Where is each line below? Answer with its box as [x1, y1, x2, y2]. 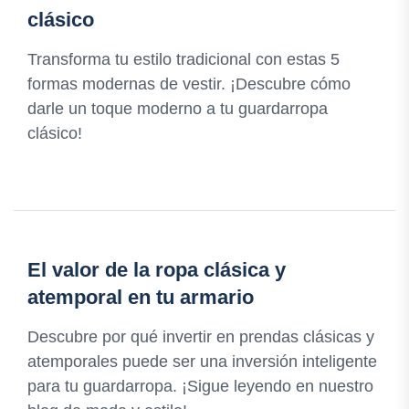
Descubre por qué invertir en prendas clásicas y [27, 328, 374, 347]
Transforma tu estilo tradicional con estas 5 [27, 50, 340, 69]
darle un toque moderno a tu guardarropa [27, 100, 328, 119]
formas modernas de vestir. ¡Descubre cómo [27, 75, 351, 94]
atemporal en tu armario [27, 286, 254, 309]
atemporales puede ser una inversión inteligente [27, 352, 377, 372]
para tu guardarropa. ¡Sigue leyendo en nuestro [27, 377, 373, 396]
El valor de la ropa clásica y [27, 258, 286, 282]
